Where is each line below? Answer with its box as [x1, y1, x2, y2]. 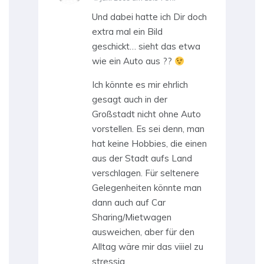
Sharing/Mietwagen [92, 212, 171, 223]
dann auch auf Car [92, 197, 166, 209]
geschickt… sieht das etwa [92, 41, 200, 52]
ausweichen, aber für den [92, 226, 194, 238]
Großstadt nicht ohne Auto [92, 108, 201, 120]
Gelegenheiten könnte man [92, 182, 202, 194]
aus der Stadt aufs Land [92, 153, 192, 164]
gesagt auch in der [92, 94, 167, 105]
